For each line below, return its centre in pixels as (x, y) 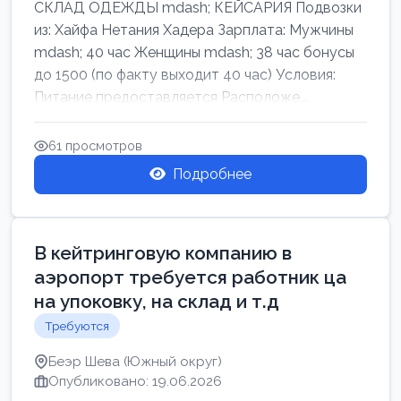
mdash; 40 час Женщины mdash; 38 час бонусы (194, 52)
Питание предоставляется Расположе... (171, 97)
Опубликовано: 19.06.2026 (135, 381)
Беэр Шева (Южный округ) (135, 362)
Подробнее (212, 174)
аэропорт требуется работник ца (190, 277)
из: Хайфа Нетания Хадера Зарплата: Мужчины (194, 30)
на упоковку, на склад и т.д (157, 301)
